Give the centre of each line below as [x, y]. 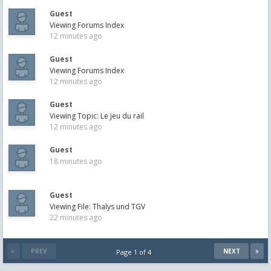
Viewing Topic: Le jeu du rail [97, 116]
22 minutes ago [76, 217]
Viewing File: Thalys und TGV [97, 207]
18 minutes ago [76, 161]
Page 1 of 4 [135, 252]
